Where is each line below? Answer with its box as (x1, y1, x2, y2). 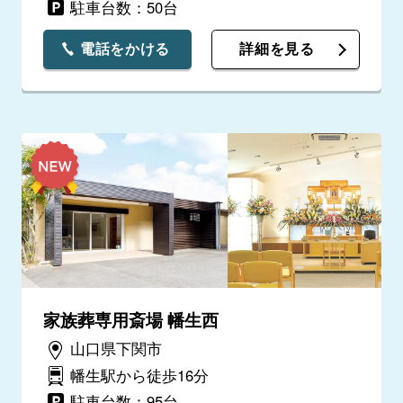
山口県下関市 (69, 337, 162, 360)
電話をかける (80, 39, 170, 59)
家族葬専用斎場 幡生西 (42, 306, 219, 332)
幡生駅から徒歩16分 (69, 363, 209, 386)
